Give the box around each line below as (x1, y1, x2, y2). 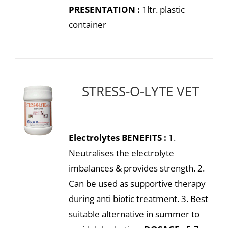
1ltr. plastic (139, 4, 185, 15)
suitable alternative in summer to (68, 208, 199, 220)
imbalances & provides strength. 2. (68, 162, 205, 174)
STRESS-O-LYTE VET (82, 82, 199, 100)
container (68, 19, 106, 31)
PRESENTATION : (68, 4, 140, 15)
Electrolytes (68, 132, 120, 144)
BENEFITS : (121, 132, 166, 144)
